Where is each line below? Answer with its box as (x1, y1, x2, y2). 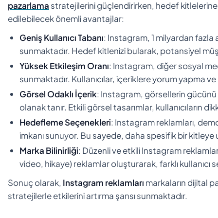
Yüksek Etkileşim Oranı (19, 60, 109, 71)
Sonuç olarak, (8, 177, 63, 188)
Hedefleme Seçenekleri (19, 116, 111, 127)
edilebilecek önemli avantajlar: (8, 13, 124, 24)
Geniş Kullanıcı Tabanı (19, 32, 104, 43)
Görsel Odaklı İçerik (19, 88, 97, 99)
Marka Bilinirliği (19, 145, 78, 156)
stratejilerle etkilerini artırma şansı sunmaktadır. (8, 190, 187, 201)
